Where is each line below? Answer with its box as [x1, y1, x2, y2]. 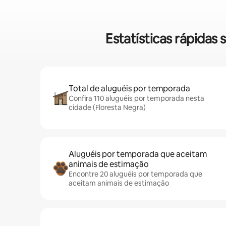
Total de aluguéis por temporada [69, 83, 190, 94]
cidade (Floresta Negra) [69, 103, 146, 112]
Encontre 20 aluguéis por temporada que [69, 169, 202, 179]
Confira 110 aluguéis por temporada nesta [69, 94, 204, 103]
